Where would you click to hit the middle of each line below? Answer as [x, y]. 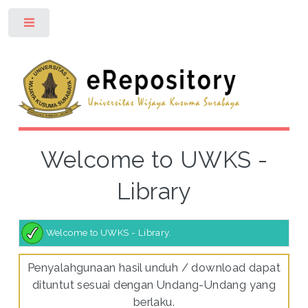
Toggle [73, 25]
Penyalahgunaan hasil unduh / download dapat [154, 268]
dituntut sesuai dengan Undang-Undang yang [154, 285]
